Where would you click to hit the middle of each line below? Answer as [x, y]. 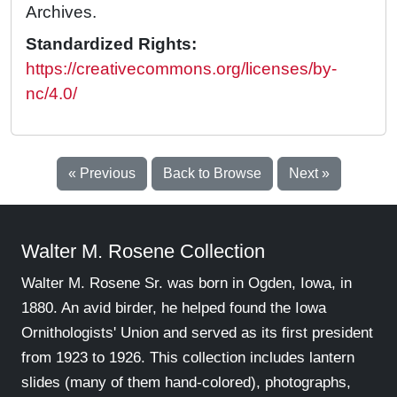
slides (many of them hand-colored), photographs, [186, 383]
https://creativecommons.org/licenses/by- [181, 69]
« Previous [101, 174]
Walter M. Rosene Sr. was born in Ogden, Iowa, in [187, 284]
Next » [309, 174]
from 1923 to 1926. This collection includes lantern [188, 358]
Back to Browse [212, 174]
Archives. [61, 12]
